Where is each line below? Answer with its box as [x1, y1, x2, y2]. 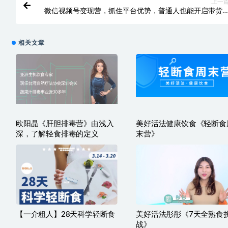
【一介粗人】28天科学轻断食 [16, 211, 116, 219]
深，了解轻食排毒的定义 [16, 130, 99, 138]
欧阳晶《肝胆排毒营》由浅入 [16, 120, 114, 128]
